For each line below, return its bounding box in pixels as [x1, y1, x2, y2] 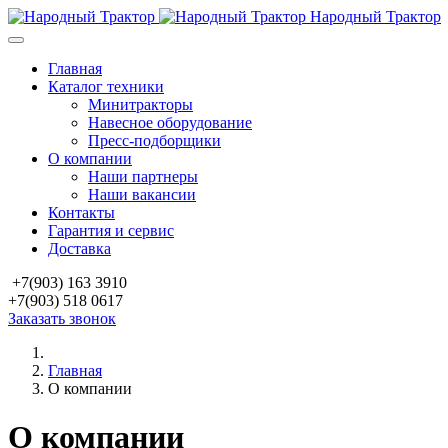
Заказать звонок [8, 310, 116, 327]
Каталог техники [48, 78, 164, 95]
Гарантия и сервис [48, 222, 174, 239]
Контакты [48, 204, 115, 221]
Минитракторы [88, 96, 193, 113]
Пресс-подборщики [88, 132, 221, 149]
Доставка [48, 240, 111, 257]
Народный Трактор [310, 8, 441, 25]
